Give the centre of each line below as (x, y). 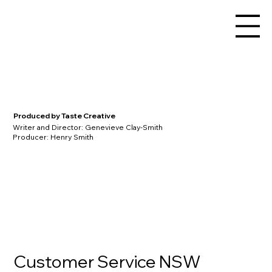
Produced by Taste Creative (64, 115)
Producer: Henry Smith (53, 137)
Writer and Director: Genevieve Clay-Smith (88, 127)
